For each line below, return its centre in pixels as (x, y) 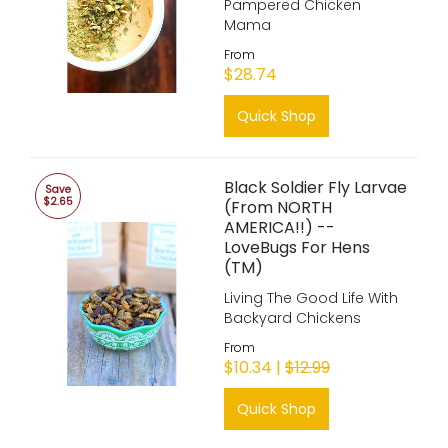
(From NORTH (278, 207)
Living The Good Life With (311, 298)
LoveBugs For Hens (297, 247)
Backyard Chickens (292, 318)
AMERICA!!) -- (279, 227)
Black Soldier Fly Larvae (315, 187)
